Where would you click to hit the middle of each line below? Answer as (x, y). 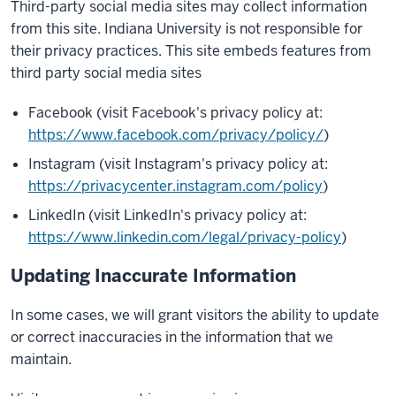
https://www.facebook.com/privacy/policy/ (176, 135)
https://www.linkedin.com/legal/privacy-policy (185, 237)
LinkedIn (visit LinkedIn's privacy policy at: (168, 215)
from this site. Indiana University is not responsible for (187, 29)
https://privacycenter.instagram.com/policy (175, 186)
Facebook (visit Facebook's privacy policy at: (175, 113)
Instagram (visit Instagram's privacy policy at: (178, 164)
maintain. (41, 359)
